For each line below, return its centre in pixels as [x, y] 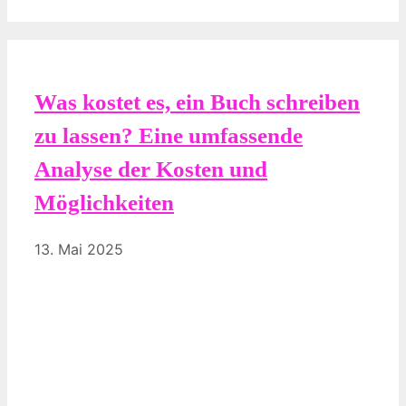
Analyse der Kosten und [151, 169]
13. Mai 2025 [79, 250]
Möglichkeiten [104, 203]
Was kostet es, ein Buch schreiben [197, 102]
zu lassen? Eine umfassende [169, 136]
